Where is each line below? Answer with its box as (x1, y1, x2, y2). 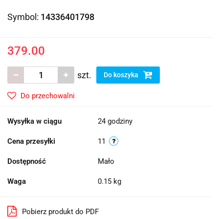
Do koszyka (104, 71, 140, 79)
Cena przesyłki (7, 137, 55, 146)
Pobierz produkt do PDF (22, 207, 99, 217)
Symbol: (7, 12, 41, 22)
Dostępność (7, 157, 46, 166)
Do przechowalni (21, 91, 75, 101)
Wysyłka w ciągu (7, 117, 62, 126)
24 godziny (98, 117, 132, 126)
